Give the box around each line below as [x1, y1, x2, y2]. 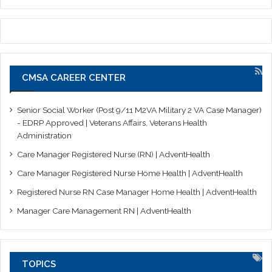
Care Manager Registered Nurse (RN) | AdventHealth [17, 149, 210, 160]
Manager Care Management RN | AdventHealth [17, 206, 191, 216]
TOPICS [22, 259, 56, 270]
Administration [17, 131, 72, 141]
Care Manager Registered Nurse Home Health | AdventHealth [17, 168, 243, 178]
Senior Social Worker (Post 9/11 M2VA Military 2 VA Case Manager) [17, 105, 262, 115]
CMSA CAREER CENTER [22, 72, 126, 84]
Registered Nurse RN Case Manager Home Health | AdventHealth [17, 187, 257, 197]
